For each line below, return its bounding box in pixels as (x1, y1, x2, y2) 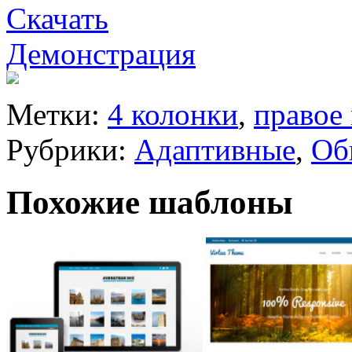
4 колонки (108, 97, 238, 132)
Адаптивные (134, 133, 295, 167)
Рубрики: (6, 133, 134, 167)
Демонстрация (6, 37, 196, 71)
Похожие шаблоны (6, 184, 293, 222)
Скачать (6, 2, 108, 36)
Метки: (6, 97, 108, 132)
